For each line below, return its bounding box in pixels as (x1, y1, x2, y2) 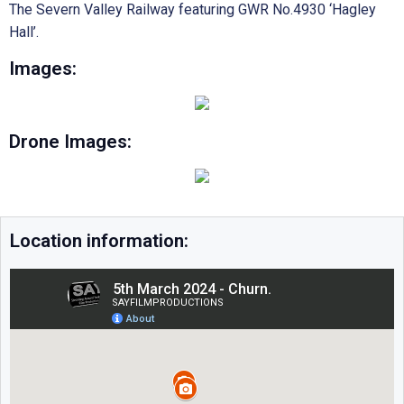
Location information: (10, 230, 188, 252)
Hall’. (9, 23, 39, 41)
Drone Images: (9, 131, 132, 152)
